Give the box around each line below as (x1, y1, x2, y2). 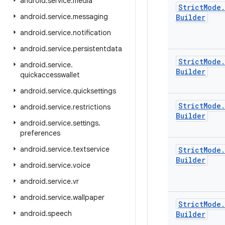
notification (73, 28, 111, 37)
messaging (73, 12, 108, 21)
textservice (73, 145, 109, 154)
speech (48, 209, 72, 218)
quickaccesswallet (20, 70, 80, 79)
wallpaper (73, 193, 104, 202)
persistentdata (73, 44, 122, 53)
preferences (20, 129, 60, 138)
